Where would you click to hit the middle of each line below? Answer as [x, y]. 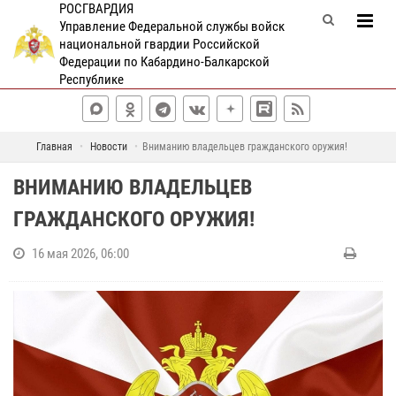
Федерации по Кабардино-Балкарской [164, 62]
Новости [108, 147]
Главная [54, 147]
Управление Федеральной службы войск [171, 27]
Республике [91, 80]
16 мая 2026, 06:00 [80, 254]
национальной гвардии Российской [159, 44]
